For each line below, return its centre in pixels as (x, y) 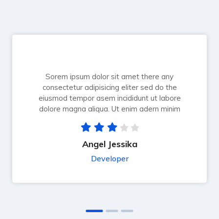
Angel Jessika (109, 144)
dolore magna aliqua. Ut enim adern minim (109, 109)
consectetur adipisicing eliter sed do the (109, 88)
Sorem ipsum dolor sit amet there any (109, 77)
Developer (109, 159)
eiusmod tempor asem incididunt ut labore (109, 98)
